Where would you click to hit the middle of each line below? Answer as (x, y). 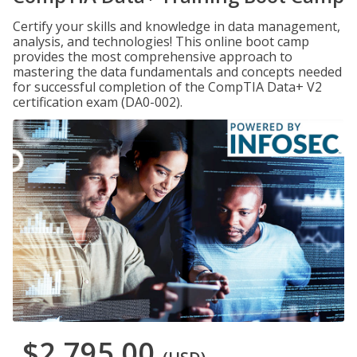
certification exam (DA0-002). (98, 102)
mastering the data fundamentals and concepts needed (177, 72)
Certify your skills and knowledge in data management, (177, 26)
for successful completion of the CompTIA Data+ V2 (167, 87)
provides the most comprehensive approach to (153, 57)
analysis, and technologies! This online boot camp (161, 41)
